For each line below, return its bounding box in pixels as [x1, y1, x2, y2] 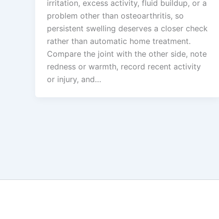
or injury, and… [47, 74, 101, 85]
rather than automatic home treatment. [47, 36, 191, 46]
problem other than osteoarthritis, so [47, 11, 184, 21]
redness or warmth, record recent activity [47, 62, 201, 72]
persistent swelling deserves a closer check [47, 23, 208, 34]
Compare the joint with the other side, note [47, 49, 207, 59]
